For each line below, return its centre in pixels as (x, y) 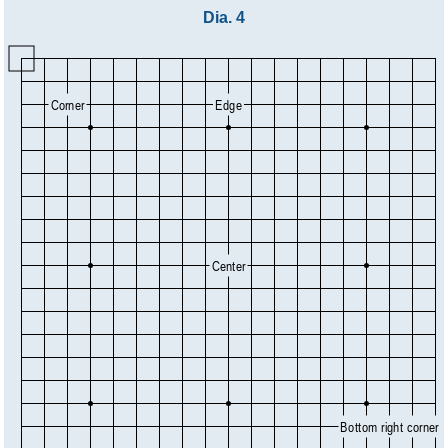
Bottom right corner (390, 426)
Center (229, 265)
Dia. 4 (224, 17)
